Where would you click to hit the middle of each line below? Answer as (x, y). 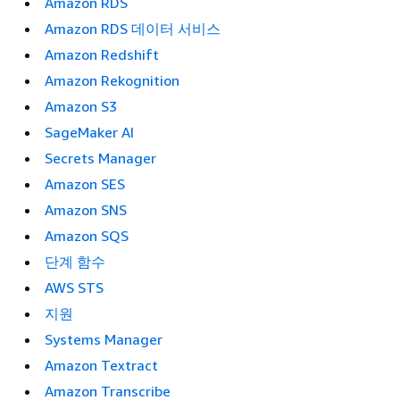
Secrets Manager (102, 158)
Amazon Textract (101, 365)
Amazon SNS (86, 210)
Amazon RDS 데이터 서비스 (133, 29)
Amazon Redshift (102, 54)
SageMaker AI (89, 132)
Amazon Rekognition (112, 80)
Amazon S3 (81, 106)
